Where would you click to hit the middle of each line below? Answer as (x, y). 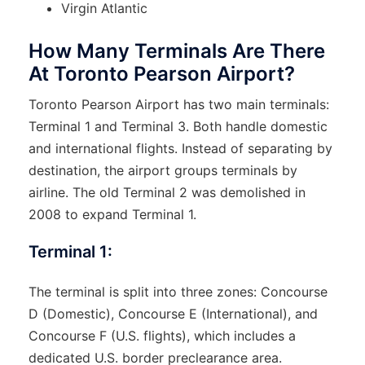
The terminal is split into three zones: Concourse (178, 291)
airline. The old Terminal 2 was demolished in (167, 192)
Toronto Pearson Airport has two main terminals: (179, 104)
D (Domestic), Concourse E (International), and (173, 313)
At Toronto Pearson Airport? (162, 73)
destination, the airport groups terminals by (163, 170)
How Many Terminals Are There (177, 51)
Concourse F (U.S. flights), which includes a (162, 335)
